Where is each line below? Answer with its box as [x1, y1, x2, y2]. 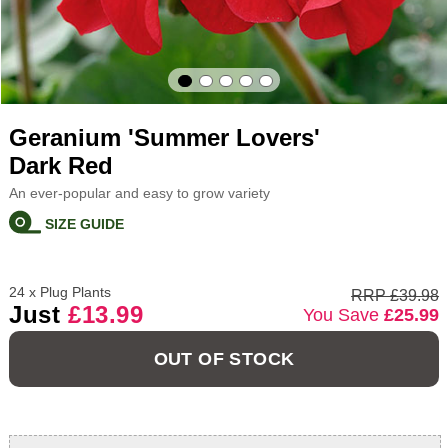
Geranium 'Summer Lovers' [8, 124, 320, 152]
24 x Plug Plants [8, 283, 123, 300]
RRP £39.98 [351, 286, 440, 304]
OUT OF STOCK [153, 348, 295, 369]
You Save [303, 304, 385, 325]
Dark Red [8, 152, 113, 180]
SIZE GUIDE [41, 215, 125, 232]
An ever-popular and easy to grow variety [8, 185, 270, 202]
